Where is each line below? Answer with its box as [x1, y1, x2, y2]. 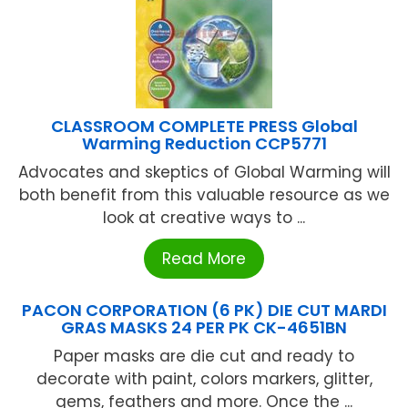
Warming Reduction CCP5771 [81, 131, 327, 155]
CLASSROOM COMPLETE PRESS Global [50, 114, 358, 138]
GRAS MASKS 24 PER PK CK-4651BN [61, 315, 347, 339]
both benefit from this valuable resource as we [18, 183, 390, 206]
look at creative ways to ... [103, 206, 305, 229]
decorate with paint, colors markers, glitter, [36, 367, 372, 390]
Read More [162, 247, 246, 270]
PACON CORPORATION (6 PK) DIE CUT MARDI [21, 298, 387, 321]
